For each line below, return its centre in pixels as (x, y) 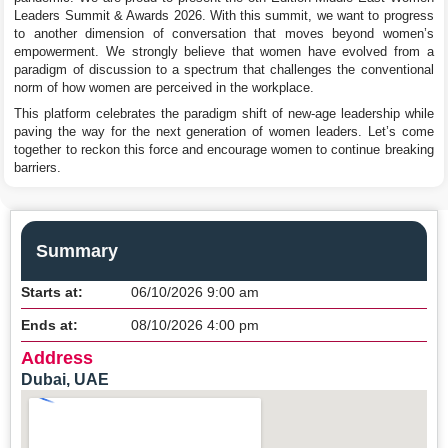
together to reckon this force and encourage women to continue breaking (224, 150)
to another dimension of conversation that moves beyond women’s (224, 34)
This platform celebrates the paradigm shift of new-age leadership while (224, 114)
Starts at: (52, 291)
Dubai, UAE (65, 379)
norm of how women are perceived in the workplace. (164, 88)
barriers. (38, 168)
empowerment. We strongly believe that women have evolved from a (224, 52)
